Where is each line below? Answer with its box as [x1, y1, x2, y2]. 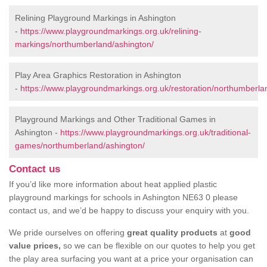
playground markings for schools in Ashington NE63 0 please [9, 193, 238, 203]
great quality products [127, 228, 218, 238]
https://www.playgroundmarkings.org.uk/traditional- [60, 128, 251, 138]
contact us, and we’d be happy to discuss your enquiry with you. [9, 206, 249, 216]
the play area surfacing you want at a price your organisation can [9, 254, 253, 264]
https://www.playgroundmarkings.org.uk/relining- [20, 26, 201, 36]
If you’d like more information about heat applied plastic [9, 179, 217, 190]
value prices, [9, 241, 61, 251]
